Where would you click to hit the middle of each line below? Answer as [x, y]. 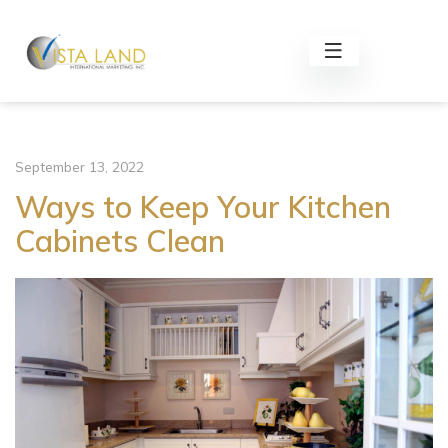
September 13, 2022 [79, 167]
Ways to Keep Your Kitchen [203, 207]
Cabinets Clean [120, 241]
